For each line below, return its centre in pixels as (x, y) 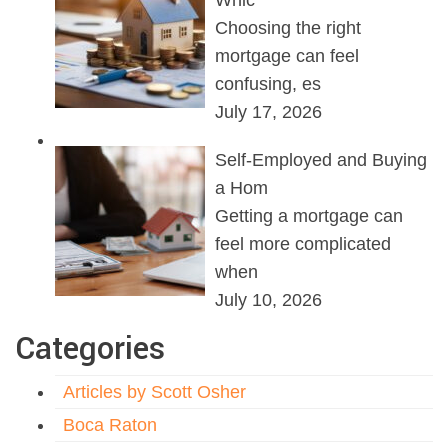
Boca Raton (110, 425)
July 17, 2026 (268, 112)
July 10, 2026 (268, 300)
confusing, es (268, 84)
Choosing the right (288, 28)
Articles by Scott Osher (154, 392)
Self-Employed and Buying (321, 160)
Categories (90, 349)
